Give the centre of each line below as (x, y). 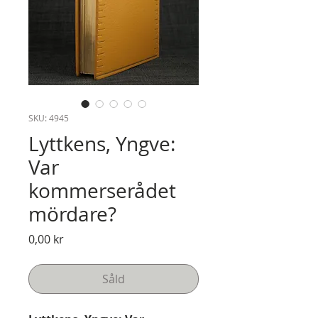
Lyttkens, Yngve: (102, 144)
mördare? (72, 214)
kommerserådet (102, 191)
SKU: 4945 (49, 118)
